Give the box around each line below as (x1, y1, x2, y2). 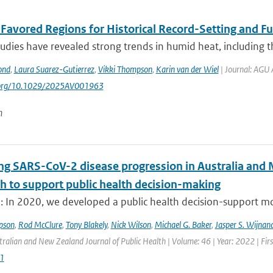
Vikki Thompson (97, 63, 152, 75)
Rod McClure (18, 219, 62, 230)
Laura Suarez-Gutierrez (13, 63, 94, 75)
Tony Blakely (65, 219, 107, 230)
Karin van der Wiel (155, 63, 219, 75)
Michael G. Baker (154, 219, 211, 230)
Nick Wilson (110, 219, 151, 230)
